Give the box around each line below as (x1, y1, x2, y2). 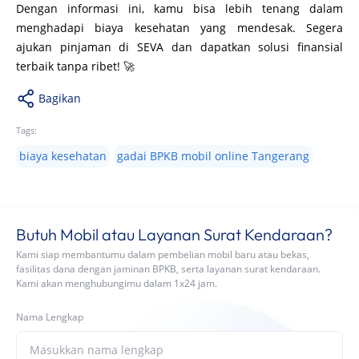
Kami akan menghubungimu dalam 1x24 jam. (16, 276, 217, 290)
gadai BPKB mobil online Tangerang (117, 147, 309, 163)
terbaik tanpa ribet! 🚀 (16, 58, 135, 74)
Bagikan (38, 90, 81, 106)
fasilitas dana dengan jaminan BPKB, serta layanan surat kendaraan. (16, 261, 321, 276)
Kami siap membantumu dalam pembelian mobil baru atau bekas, (16, 247, 309, 261)
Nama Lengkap (16, 309, 83, 324)
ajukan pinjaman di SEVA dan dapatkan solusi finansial (16, 38, 343, 54)
